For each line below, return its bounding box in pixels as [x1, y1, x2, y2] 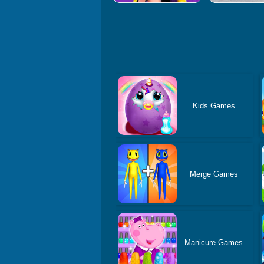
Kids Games [192, 101, 235, 110]
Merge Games [189, 169, 238, 179]
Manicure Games [184, 237, 243, 247]
